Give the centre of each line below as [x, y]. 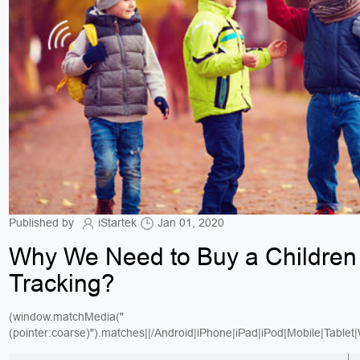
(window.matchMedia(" [67, 316]
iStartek [118, 222]
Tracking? [62, 283]
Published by [43, 222]
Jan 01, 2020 [191, 222]
